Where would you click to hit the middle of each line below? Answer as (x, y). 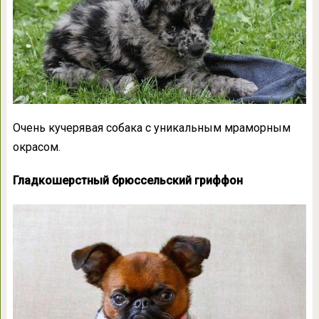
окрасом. (36, 147)
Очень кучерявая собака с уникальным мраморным (151, 127)
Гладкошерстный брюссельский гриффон (127, 180)
